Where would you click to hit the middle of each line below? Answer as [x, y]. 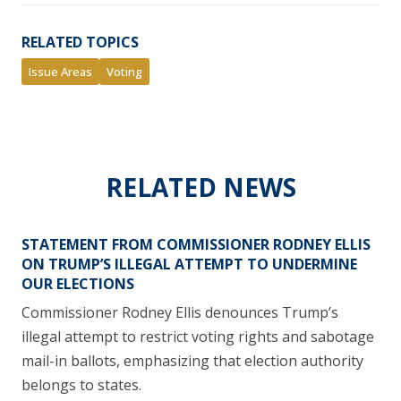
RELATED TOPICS [80, 42]
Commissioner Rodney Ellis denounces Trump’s [180, 312]
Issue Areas [60, 71]
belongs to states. [81, 384]
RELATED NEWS [200, 187]
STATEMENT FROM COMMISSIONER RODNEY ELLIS [196, 244]
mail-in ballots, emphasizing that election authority [192, 360]
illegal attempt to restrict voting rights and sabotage [198, 336]
